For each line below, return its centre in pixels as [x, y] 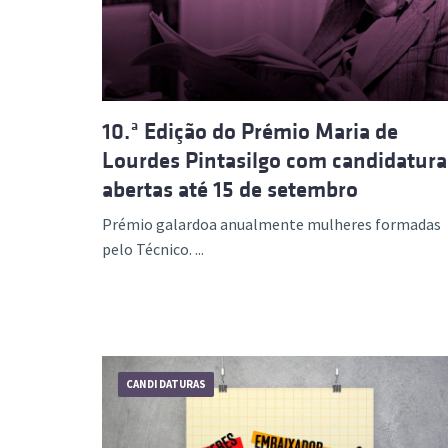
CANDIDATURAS [166, 384]
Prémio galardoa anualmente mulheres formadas [271, 224]
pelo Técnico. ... [153, 249]
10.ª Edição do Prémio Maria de [250, 131]
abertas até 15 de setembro [230, 189]
